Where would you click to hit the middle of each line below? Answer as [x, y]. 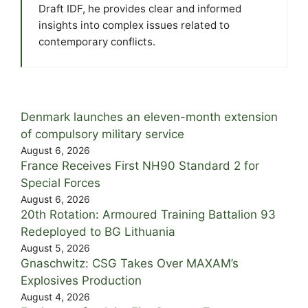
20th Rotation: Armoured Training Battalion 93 [148, 215]
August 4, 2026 [55, 297]
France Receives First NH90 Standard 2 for [140, 166]
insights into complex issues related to [134, 25]
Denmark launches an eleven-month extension [149, 117]
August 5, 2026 [55, 248]
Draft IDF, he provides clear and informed [140, 9]
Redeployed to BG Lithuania [98, 232]
